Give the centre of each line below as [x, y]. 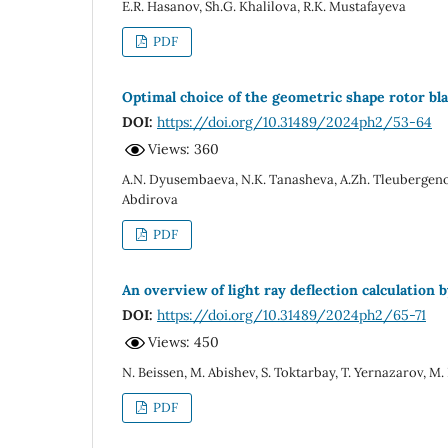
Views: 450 [183, 342]
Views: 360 [183, 149]
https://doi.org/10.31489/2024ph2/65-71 [291, 314]
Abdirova [150, 199]
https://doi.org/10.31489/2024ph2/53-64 [294, 121]
